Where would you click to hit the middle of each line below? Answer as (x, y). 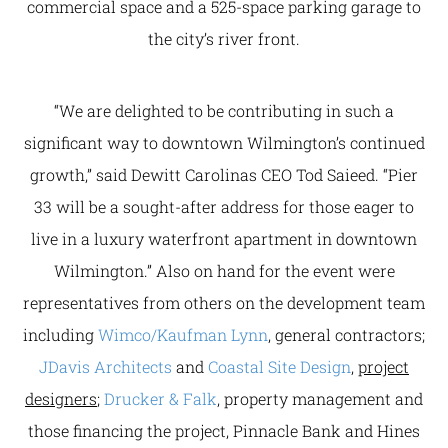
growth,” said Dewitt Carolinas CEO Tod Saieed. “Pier (224, 174)
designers (61, 398)
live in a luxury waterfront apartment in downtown (224, 238)
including (60, 334)
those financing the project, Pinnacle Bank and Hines (224, 430)
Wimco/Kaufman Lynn (183, 334)
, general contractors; (346, 334)
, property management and (320, 398)
